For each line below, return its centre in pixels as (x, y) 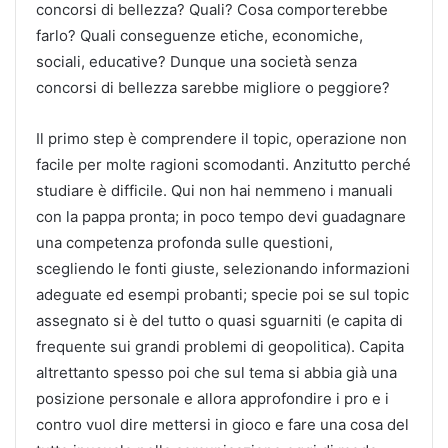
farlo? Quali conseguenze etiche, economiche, (199, 35)
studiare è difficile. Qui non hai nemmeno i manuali (214, 190)
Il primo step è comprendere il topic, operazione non (221, 138)
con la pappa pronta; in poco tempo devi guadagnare (221, 216)
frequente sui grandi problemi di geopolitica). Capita (220, 346)
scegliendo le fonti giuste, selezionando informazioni (223, 268)
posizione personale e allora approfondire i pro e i (212, 398)
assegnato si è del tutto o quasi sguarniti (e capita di (219, 320)
